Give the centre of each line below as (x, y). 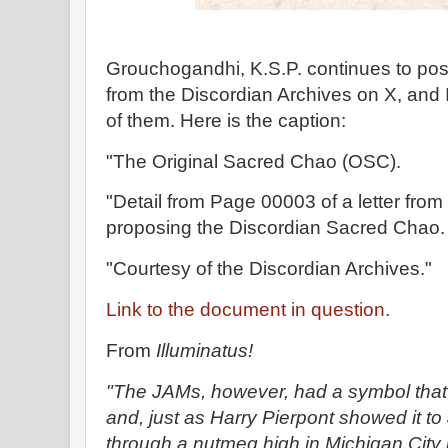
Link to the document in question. (248, 310)
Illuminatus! (202, 350)
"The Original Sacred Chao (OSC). (253, 161)
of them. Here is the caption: (226, 120)
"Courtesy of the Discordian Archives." (269, 269)
